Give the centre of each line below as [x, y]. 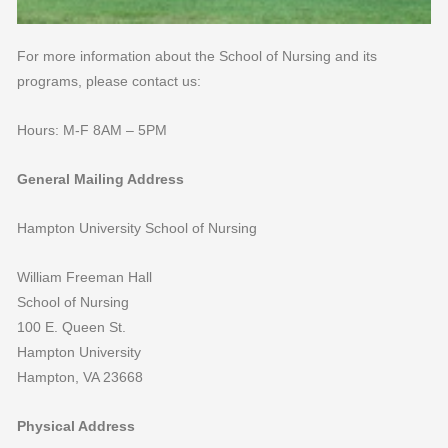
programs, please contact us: [109, 82]
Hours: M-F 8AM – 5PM [92, 131]
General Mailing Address [101, 180]
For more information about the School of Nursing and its [197, 57]
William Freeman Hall [85, 278]
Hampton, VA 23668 [80, 378]
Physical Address [76, 427]
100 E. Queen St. [72, 328]
